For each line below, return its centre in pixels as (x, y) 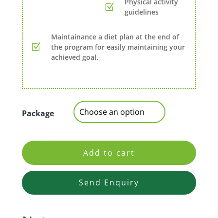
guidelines (142, 12)
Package (38, 114)
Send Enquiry (109, 182)
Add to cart (109, 153)
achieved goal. (74, 57)
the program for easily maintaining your (118, 47)
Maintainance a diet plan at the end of (115, 37)
